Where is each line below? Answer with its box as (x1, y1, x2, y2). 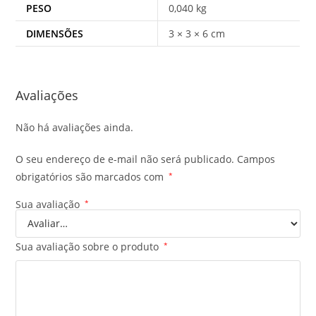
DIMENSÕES (26, 26, 84, 40)
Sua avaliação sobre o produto (16, 239, 162, 253)
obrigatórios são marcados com (16, 169, 167, 183)
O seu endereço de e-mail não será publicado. (16, 152, 235, 166)
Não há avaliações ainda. (16, 120, 134, 134)
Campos (237, 152, 276, 166)
